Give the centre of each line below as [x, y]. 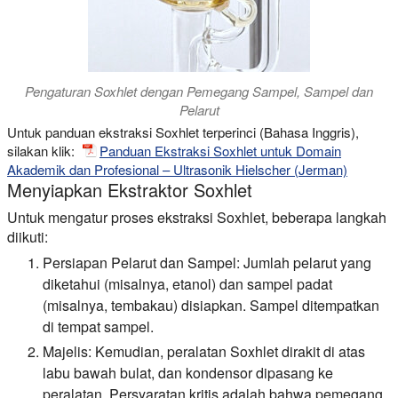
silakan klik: [43, 151]
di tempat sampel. [98, 327]
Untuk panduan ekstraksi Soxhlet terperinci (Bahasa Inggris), [183, 132]
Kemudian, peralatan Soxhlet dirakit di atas [228, 352]
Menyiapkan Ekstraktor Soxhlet [130, 190]
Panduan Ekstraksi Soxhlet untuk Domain [220, 151]
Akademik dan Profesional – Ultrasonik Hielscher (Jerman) [177, 170]
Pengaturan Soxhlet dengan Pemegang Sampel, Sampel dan [199, 92]
